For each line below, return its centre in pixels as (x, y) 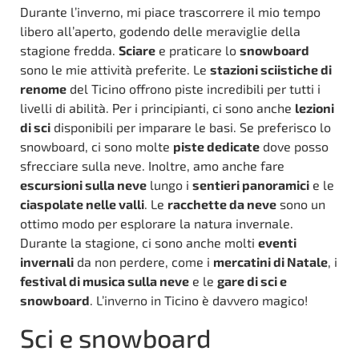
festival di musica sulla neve (105, 281)
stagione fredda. (69, 50)
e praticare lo (198, 50)
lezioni (315, 108)
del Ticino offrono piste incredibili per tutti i (194, 89)
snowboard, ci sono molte (97, 147)
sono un (301, 204)
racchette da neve (222, 204)
